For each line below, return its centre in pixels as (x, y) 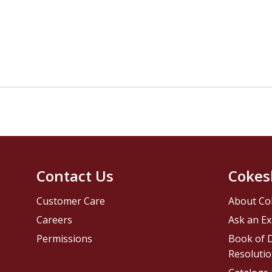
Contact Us (75, 176)
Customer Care (71, 201)
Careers (55, 220)
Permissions (65, 239)
